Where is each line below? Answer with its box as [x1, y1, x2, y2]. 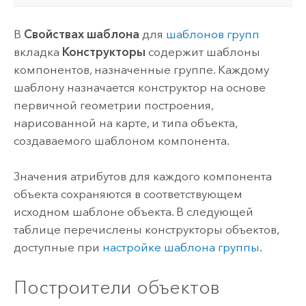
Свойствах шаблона [23, 27, 139, 41]
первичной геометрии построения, [13, 98, 213, 112]
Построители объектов [13, 276, 220, 299]
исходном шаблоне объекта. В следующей [13, 204, 253, 219]
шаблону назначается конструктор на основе [13, 80, 266, 94]
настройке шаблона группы [102, 240, 260, 254]
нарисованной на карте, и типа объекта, [13, 115, 237, 130]
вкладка [13, 44, 62, 59]
